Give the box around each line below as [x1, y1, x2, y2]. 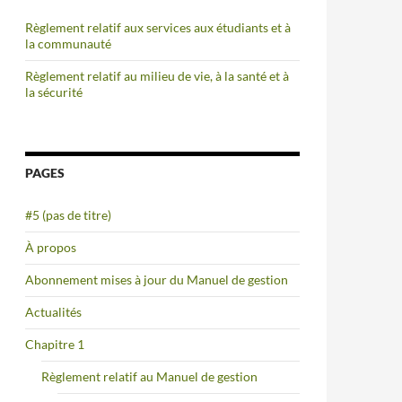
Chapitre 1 [25, 336, 84, 352]
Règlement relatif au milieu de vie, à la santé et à [25, 68, 289, 83]
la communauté [25, 36, 111, 51]
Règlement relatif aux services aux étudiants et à [25, 20, 291, 35]
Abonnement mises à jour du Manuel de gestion [25, 272, 288, 287]
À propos [25, 240, 76, 255]
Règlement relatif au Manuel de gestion [41, 369, 258, 384]
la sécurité [25, 84, 83, 100]
